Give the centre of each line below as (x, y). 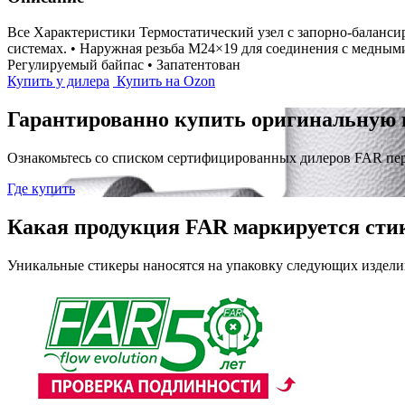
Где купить (41, 188)
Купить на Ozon (164, 81)
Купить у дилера (58, 81)
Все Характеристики (71, 33)
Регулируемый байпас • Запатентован (124, 65)
